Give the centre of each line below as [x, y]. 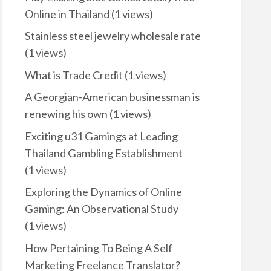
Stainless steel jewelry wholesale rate [113, 36]
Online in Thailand [67, 14]
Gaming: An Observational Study [101, 209]
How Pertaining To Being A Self [98, 248]
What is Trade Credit [73, 75]
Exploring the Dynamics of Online [103, 192]
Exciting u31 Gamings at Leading [101, 136]
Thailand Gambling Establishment [103, 153]
